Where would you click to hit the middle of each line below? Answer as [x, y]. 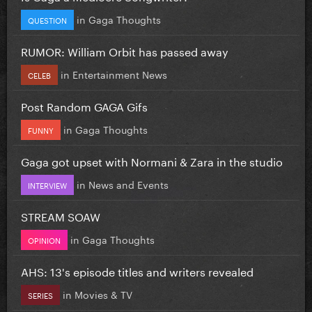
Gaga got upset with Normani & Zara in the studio [152, 160]
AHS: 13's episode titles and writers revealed [137, 270]
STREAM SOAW [61, 215]
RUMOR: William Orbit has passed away [125, 50]
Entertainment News [120, 73]
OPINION [44, 239]
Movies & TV [103, 294]
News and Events [128, 184]
